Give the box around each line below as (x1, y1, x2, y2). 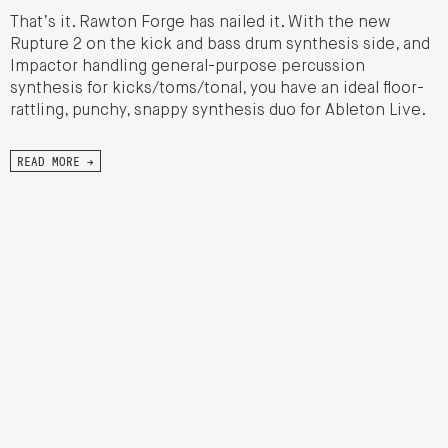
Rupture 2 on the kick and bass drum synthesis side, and (10, 37, 430, 54)
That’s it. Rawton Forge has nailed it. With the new (10, 15, 391, 32)
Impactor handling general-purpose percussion (10, 59, 365, 76)
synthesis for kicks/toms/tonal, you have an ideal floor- (10, 81, 424, 98)
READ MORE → (17, 152, 94, 169)
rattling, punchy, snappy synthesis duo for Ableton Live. (10, 103, 426, 120)
